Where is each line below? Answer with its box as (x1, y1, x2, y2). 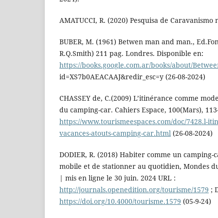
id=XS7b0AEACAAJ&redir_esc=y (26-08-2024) (59, 72, 205, 82)
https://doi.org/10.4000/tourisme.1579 (59, 197, 181, 206)
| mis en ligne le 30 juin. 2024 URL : (59, 173, 176, 183)
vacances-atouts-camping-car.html (59, 128, 171, 138)
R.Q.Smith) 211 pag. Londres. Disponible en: (59, 49, 203, 58)
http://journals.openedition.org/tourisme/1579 (59, 185, 209, 195)
